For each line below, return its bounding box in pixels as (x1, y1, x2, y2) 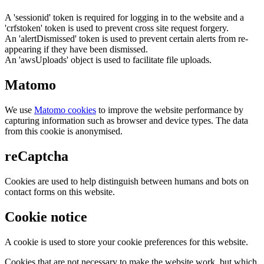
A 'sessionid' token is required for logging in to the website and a (5, 12, 244, 23)
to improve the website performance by (96, 104, 243, 115)
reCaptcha (5, 148, 68, 164)
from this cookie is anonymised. (5, 126, 123, 136)
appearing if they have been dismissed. (5, 44, 148, 55)
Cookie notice (5, 209, 87, 225)
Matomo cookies (34, 104, 96, 115)
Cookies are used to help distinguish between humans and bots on (5, 176, 249, 186)
